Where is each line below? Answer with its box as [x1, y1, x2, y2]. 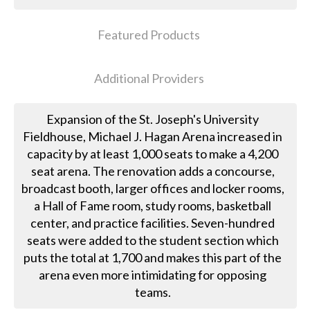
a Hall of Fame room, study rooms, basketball [34, 198, 272, 214]
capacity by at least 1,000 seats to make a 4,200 [27, 146, 279, 162]
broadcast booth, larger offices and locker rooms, [21, 181, 284, 197]
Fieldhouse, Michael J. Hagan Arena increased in [23, 129, 283, 145]
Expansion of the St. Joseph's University [46, 111, 259, 127]
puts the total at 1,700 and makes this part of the [24, 250, 282, 266]
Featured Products [98, 27, 201, 43]
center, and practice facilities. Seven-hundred [30, 215, 275, 231]
